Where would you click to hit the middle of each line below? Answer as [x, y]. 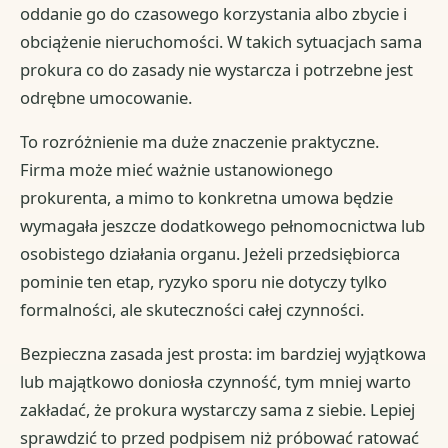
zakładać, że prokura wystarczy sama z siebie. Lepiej [218, 409]
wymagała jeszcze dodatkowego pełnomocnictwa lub [223, 225]
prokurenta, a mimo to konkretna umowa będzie [207, 197]
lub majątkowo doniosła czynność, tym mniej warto [216, 381]
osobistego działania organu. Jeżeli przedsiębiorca [210, 253]
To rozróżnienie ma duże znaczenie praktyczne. [200, 141]
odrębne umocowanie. [106, 97]
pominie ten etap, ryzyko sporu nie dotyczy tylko [204, 281]
